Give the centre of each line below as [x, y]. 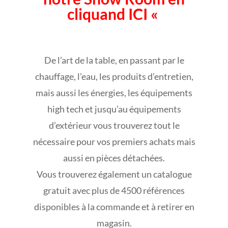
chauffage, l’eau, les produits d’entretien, [114, 76]
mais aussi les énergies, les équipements [114, 93]
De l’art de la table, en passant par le [114, 60]
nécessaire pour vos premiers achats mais [114, 141]
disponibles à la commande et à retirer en [114, 207]
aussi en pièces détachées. [114, 158]
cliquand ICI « [114, 14]
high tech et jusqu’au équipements [114, 109]
